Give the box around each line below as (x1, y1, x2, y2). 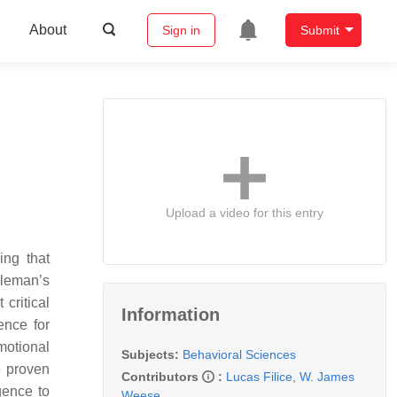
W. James (300, 369, 354, 384)
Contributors (121, 369, 202, 384)
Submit (300, 23, 339, 38)
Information (121, 304, 220, 324)
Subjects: (121, 346, 179, 362)
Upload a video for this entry (166, 205, 323, 220)
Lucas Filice (226, 369, 292, 384)
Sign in (161, 23, 200, 38)
